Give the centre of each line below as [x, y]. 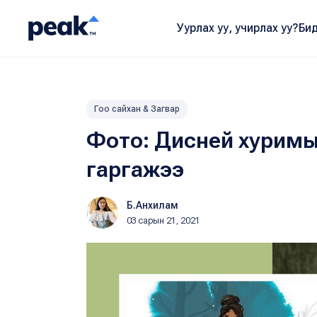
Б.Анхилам [152, 205]
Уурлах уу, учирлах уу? [237, 28]
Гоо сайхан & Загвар [137, 109]
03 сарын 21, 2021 [163, 221]
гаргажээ [135, 169]
